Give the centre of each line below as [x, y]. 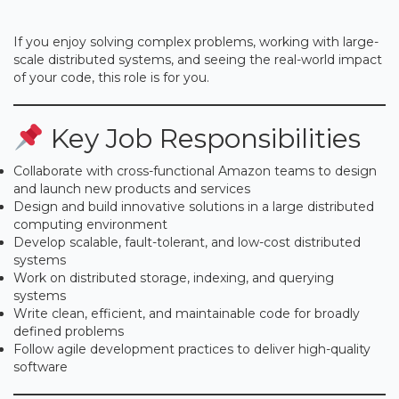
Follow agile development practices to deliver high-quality [192, 349]
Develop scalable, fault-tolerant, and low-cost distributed [187, 242]
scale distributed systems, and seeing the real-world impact [198, 59]
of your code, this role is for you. [111, 77]
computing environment [90, 224]
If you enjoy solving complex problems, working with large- [196, 41]
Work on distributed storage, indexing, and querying [174, 277]
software [41, 366]
